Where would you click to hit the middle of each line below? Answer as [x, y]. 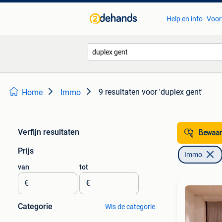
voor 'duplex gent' [172, 92]
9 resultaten [119, 92]
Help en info [184, 19]
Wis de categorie [130, 207]
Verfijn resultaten [49, 132]
